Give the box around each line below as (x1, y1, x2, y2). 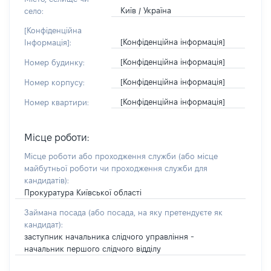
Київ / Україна (120, 6, 171, 15)
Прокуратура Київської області (24, 188, 142, 197)
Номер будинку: (24, 58, 85, 67)
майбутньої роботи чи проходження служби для (24, 164, 207, 172)
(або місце (178, 152, 218, 160)
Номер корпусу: (24, 78, 85, 87)
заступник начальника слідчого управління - (24, 232, 194, 241)
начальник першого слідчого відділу (24, 244, 161, 253)
